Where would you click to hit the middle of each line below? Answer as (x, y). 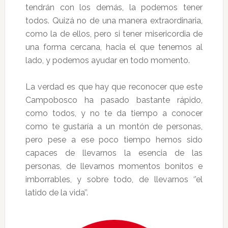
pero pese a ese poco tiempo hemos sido (114, 140)
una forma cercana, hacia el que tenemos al (114, 47)
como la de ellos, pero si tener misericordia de (114, 34)
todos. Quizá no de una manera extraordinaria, (114, 21)
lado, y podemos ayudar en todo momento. (107, 60)
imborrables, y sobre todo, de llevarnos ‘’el (114, 179)
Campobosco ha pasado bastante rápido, (114, 100)
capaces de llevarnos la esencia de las (114, 153)
